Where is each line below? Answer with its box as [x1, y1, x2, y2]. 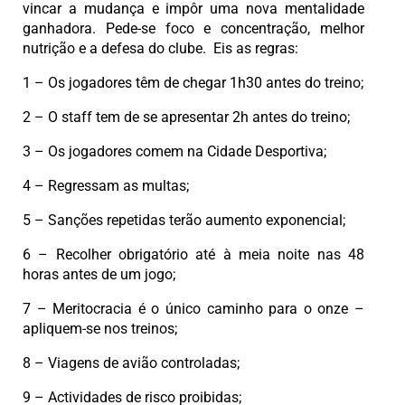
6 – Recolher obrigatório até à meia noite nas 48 [23, 246, 364, 264]
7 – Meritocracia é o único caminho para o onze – [23, 300, 364, 318]
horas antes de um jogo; [23, 266, 175, 284]
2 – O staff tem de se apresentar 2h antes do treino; [23, 108, 350, 127]
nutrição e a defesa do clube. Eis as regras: [23, 40, 298, 58]
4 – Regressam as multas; [23, 177, 189, 195]
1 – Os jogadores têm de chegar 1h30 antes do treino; [23, 74, 363, 92]
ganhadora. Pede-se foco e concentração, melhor [23, 20, 364, 38]
